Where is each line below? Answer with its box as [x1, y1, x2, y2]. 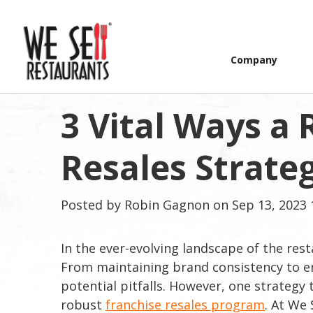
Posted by [61, 196, 121, 213]
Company [230, 53, 277, 66]
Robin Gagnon [124, 196, 210, 213]
